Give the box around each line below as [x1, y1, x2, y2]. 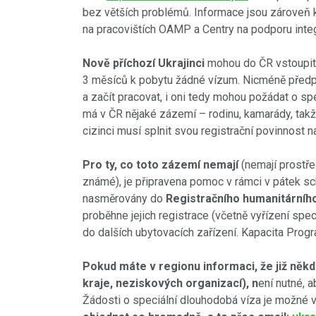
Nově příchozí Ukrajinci [83, 56, 205, 70]
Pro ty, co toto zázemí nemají [83, 158, 238, 171]
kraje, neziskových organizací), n [83, 276, 258, 290]
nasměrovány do [83, 192, 166, 205]
